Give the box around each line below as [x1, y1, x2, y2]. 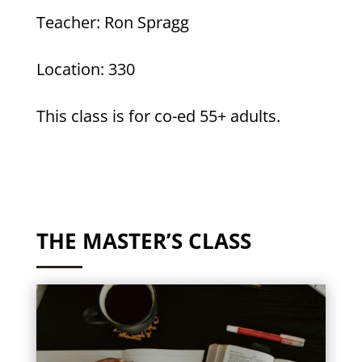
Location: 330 [36, 57, 135, 80]
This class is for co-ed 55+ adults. [36, 104, 280, 127]
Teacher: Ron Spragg [36, 11, 189, 33]
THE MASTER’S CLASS [36, 225, 251, 255]
